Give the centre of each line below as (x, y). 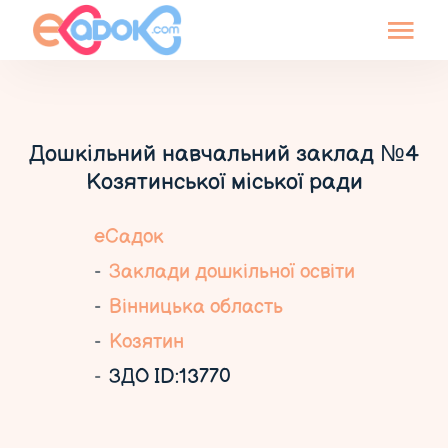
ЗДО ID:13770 (169, 377)
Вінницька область (195, 307)
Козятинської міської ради (224, 182)
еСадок (128, 237)
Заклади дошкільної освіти (231, 272)
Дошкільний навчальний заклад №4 (224, 154)
